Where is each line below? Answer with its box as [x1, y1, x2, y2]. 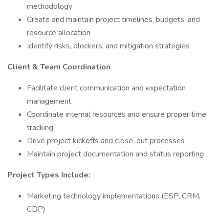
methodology [27, 1, 72, 12]
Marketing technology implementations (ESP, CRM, [27, 191, 200, 201]
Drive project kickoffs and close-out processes [27, 135, 185, 146]
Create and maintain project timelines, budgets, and [27, 14, 200, 25]
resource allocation [27, 27, 90, 38]
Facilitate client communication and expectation [27, 83, 186, 93]
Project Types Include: [7, 170, 90, 180]
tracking [27, 122, 53, 133]
